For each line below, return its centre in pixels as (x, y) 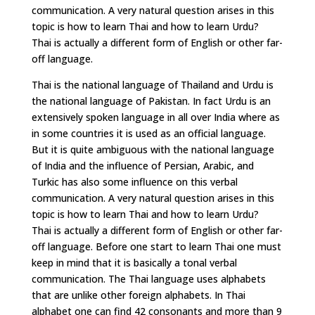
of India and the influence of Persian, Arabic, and (142, 166)
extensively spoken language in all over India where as (155, 117)
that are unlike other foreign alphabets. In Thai (138, 295)
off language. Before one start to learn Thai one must (156, 246)
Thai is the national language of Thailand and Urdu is (152, 85)
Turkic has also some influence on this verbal (134, 182)
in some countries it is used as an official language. (148, 133)
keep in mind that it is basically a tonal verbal (134, 263)
